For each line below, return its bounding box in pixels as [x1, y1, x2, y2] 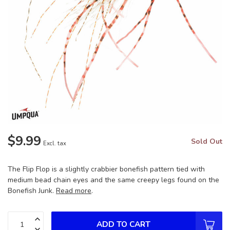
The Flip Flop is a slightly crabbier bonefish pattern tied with [8, 164, 205, 174]
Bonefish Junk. [8, 186, 56, 196]
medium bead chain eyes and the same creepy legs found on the [8, 175, 219, 185]
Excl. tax [43, 140, 66, 147]
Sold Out [191, 137, 222, 146]
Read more [56, 186, 91, 196]
